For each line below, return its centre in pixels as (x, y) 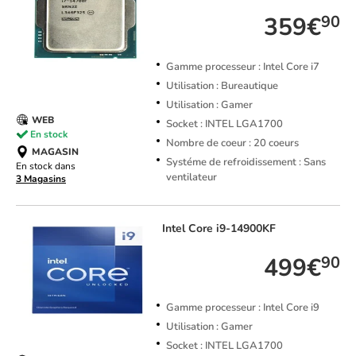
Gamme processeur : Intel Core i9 (242, 308)
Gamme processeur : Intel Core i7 (242, 67)
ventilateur (191, 178)
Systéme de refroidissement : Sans (246, 163)
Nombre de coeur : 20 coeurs (232, 143)
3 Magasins (41, 179)
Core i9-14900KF (232, 229)
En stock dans (46, 166)
